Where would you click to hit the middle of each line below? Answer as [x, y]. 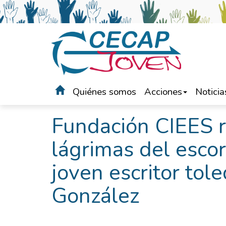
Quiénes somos [104, 92]
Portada [67, 102]
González [95, 196]
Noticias [102, 102]
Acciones [163, 92]
